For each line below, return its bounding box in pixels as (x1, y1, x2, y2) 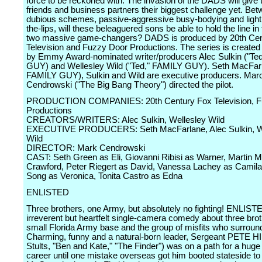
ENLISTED (26, 188, 69, 197)
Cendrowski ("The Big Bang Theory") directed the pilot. (26, 80, 233, 89)
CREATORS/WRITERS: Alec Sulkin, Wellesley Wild (26, 115, 225, 125)
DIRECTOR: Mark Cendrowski (26, 143, 145, 153)
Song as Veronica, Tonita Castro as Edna (26, 171, 182, 181)
